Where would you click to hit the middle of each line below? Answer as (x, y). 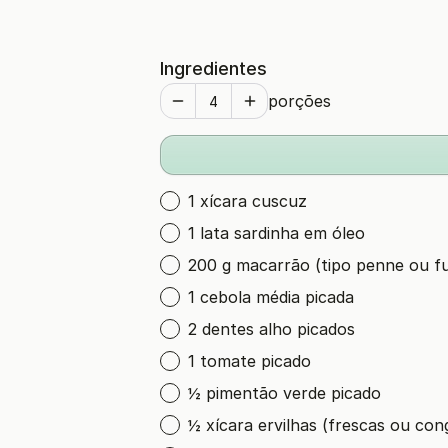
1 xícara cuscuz (247, 201)
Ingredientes (213, 68)
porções (299, 101)
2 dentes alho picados (271, 329)
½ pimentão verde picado (284, 393)
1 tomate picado (249, 361)
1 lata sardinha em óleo (276, 233)
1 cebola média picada (271, 297)
